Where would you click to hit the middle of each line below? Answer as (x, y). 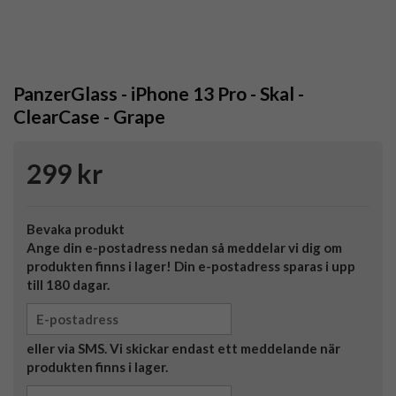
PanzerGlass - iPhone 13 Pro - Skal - (159, 94)
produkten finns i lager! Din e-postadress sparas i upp (191, 267)
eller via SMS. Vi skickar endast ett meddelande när (183, 349)
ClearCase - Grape (89, 117)
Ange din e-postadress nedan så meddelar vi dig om (184, 248)
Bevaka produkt (76, 229)
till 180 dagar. (68, 285)
